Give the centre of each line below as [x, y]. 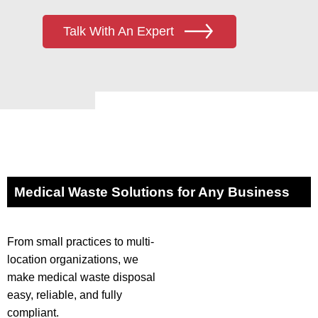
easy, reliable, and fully [65, 295]
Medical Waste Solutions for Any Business [152, 192]
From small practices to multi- [81, 242]
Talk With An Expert [119, 31]
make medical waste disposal [81, 277]
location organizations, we [73, 259]
